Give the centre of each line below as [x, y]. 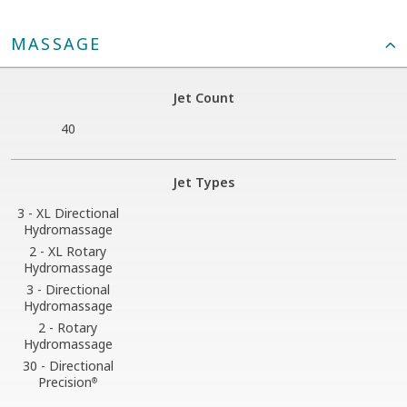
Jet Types [203, 182]
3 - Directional [68, 289]
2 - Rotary [68, 327]
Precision [65, 382]
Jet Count [203, 97]
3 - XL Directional [68, 213]
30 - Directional [68, 365]
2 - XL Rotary [68, 251]
